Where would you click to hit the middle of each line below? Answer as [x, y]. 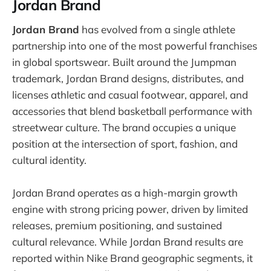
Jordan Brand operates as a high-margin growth [125, 193]
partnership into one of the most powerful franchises [135, 46]
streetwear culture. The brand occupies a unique [124, 128]
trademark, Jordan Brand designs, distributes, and [128, 79]
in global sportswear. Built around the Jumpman [124, 62]
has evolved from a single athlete [157, 30]
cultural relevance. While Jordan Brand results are [128, 242]
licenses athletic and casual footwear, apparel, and [130, 95]
